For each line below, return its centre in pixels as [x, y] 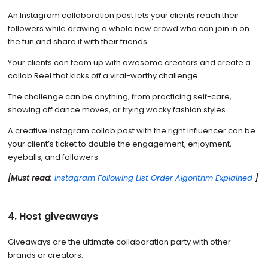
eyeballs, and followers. [54, 157]
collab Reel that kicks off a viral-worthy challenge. [104, 75]
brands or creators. [46, 255]
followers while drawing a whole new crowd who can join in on [128, 28]
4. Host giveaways [53, 216]
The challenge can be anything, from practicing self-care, [119, 96]
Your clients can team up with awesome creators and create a [129, 62]
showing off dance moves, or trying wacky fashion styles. [118, 109]
